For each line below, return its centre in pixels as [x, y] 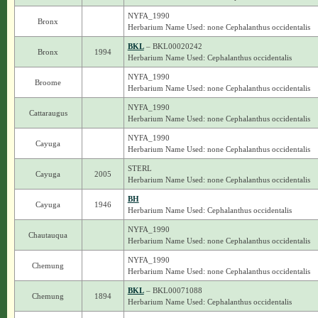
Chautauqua [48, 235]
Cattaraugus [48, 113]
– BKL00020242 [173, 46]
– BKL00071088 [173, 290]
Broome [48, 82]
